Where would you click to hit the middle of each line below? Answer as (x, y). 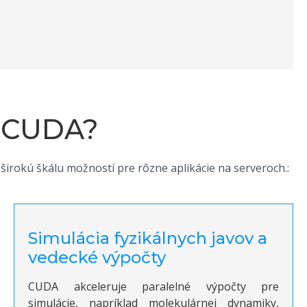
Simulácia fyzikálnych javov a (148, 238)
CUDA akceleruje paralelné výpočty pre (153, 287)
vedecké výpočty (97, 258)
